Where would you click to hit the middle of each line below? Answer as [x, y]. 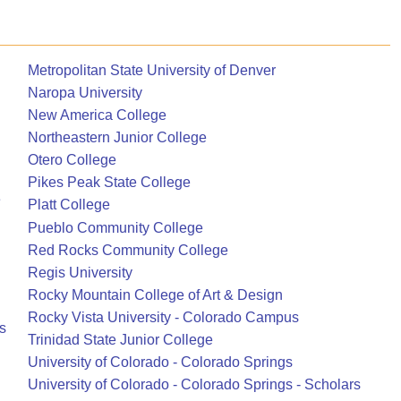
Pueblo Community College [115, 227]
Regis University [80, 272]
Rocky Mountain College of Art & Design [155, 294]
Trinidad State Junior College [120, 339]
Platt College [69, 205]
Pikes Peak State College [109, 183]
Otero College [72, 160]
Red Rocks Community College [128, 250]
